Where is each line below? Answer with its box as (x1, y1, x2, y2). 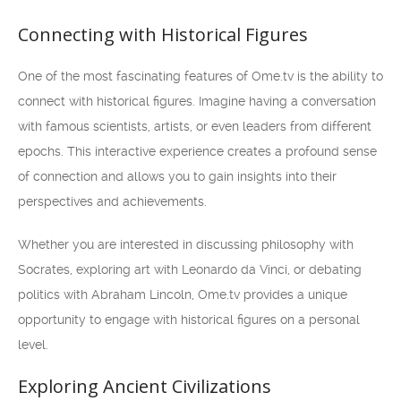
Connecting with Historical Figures (18, 22, 308, 47)
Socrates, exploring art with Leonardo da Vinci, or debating (18, 262, 362, 277)
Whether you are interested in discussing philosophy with (18, 237, 354, 252)
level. (18, 337, 48, 352)
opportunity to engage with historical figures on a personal (18, 312, 360, 327)
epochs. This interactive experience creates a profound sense (18, 144, 377, 158)
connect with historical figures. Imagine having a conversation (18, 94, 376, 108)
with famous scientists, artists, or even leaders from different (18, 119, 371, 133)
